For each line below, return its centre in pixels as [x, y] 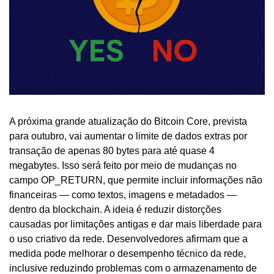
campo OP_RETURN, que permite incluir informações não [136, 180]
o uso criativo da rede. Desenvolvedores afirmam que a [128, 239]
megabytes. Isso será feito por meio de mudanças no [123, 166]
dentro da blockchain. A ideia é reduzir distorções [115, 210]
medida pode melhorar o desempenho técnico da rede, [128, 254]
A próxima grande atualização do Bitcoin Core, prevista [128, 122]
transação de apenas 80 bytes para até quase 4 [112, 151]
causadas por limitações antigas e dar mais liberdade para [135, 224]
